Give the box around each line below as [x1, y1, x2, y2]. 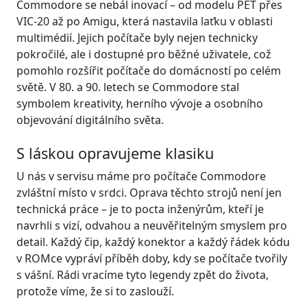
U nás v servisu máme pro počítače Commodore [16, 169, 266, 184]
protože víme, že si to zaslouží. [16, 284, 174, 299]
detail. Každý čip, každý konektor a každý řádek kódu [16, 234, 290, 250]
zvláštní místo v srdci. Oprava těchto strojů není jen [16, 185, 282, 201]
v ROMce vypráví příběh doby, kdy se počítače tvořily [16, 251, 287, 267]
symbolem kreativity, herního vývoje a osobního [16, 96, 263, 112]
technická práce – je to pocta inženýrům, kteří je [16, 201, 264, 217]
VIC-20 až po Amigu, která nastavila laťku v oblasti [16, 14, 273, 29]
